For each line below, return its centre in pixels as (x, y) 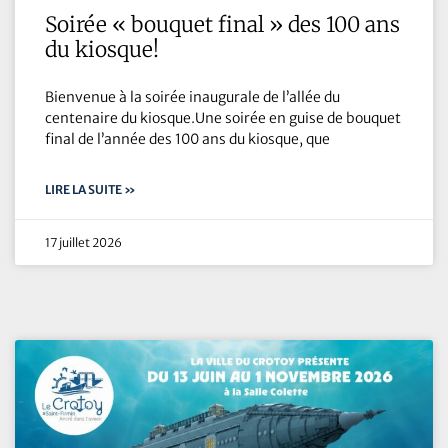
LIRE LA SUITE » (90, 189)
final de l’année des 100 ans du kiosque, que (187, 138)
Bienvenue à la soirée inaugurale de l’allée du (192, 96)
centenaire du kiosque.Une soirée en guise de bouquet (223, 117)
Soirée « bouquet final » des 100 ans (222, 24)
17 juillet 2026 (83, 242)
